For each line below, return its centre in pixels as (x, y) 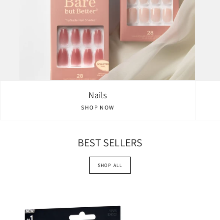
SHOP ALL (110, 165)
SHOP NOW (98, 107)
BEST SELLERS (110, 142)
